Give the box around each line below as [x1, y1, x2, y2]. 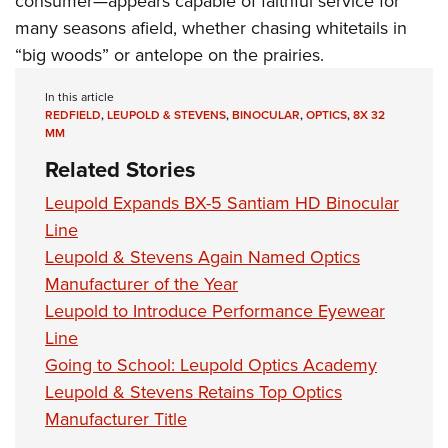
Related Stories [45, 152, 196, 185]
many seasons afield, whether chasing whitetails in [15, 14, 407, 40]
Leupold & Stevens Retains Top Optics [45, 378, 342, 404]
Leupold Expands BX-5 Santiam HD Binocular [45, 189, 399, 215]
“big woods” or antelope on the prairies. [15, 41, 324, 67]
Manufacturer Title [45, 405, 187, 431]
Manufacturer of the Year [45, 270, 238, 296]
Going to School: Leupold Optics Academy [45, 351, 377, 377]
